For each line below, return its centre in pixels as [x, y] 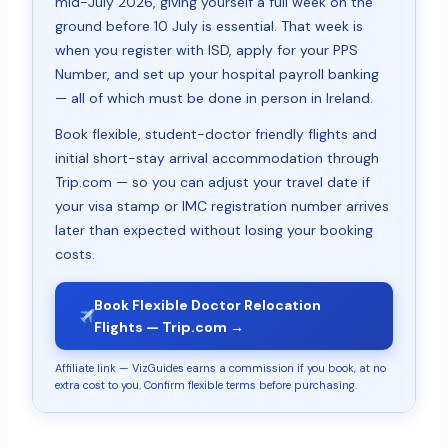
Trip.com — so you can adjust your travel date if [212, 182]
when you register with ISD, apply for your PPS [206, 50]
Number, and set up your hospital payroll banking [216, 74]
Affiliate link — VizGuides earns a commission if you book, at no [220, 368]
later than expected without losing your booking [213, 230]
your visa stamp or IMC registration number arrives [221, 206]
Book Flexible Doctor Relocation [208, 305]
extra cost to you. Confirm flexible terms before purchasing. [205, 385]
